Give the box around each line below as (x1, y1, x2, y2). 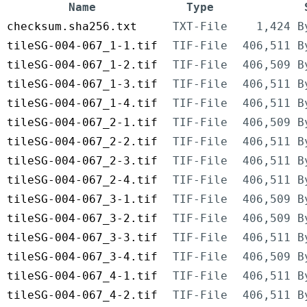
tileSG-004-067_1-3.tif (7, 77, 158, 91)
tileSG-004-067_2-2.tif (7, 135, 158, 149)
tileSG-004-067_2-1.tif (7, 116, 158, 130)
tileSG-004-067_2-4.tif (7, 173, 158, 187)
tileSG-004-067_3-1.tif (7, 193, 158, 206)
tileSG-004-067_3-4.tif (7, 250, 158, 264)
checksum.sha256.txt (7, 20, 137, 34)
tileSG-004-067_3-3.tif (7, 231, 158, 245)
